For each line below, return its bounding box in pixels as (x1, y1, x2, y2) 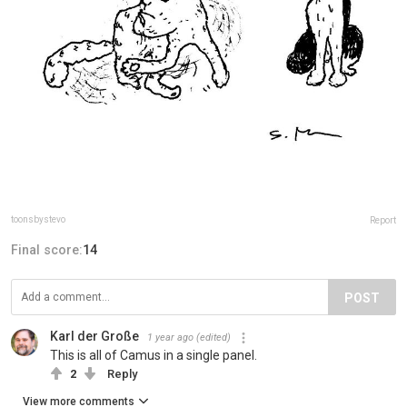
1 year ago (147, 332, 194, 343)
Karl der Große (50, 329, 139, 343)
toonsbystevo (11, 214, 65, 224)
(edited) (196, 332, 231, 343)
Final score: (11, 243, 83, 257)
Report (370, 215, 396, 225)
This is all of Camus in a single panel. (50, 348, 257, 362)
